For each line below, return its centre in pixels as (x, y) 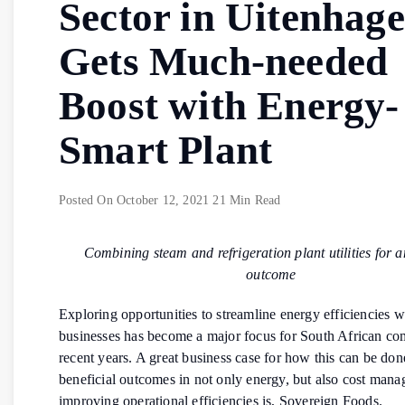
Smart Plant (166, 150)
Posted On (88, 200)
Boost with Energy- (229, 105)
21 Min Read (247, 200)
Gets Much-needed (224, 61)
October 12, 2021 (163, 200)
